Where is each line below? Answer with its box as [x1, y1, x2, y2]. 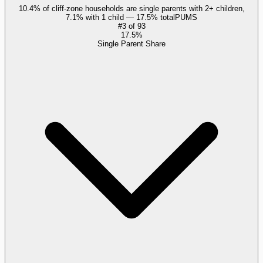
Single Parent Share [97, 39, 166, 48]
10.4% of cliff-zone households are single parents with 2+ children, [18, 4, 245, 13]
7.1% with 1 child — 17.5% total [66, 12, 175, 22]
